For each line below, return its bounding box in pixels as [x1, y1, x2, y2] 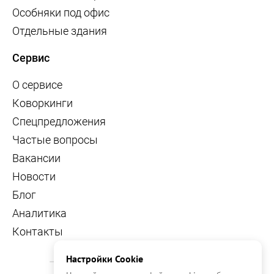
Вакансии [12, 151, 61, 165]
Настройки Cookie [66, 253, 143, 265]
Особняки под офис [12, 6, 109, 19]
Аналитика [12, 206, 67, 220]
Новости [12, 169, 56, 183]
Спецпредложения [12, 114, 106, 128]
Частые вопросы [12, 133, 98, 146]
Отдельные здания [12, 24, 107, 37]
